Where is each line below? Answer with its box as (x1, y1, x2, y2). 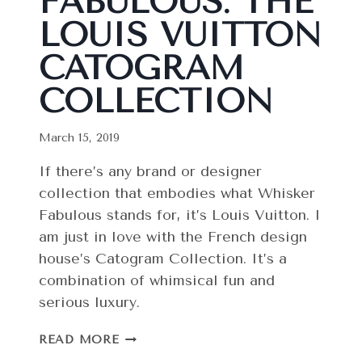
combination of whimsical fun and (39, 271, 275, 290)
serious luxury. (39, 293, 140, 312)
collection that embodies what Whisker (39, 184, 315, 203)
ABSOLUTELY (118, 329, 203, 343)
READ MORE (39, 333, 120, 347)
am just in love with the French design (39, 228, 307, 246)
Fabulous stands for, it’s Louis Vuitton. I (39, 206, 321, 225)
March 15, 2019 (39, 131, 120, 145)
